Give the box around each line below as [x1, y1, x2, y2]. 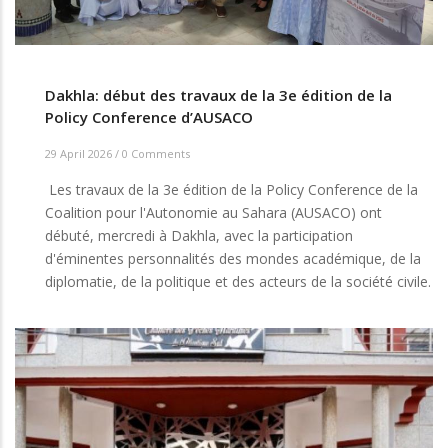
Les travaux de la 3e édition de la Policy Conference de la [45, 179, 418, 199]
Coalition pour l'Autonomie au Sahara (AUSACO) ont [45, 202, 382, 222]
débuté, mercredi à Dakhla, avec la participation [45, 225, 353, 245]
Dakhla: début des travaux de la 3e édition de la [45, 85, 392, 106]
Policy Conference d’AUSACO [45, 107, 253, 128]
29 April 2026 [45, 145, 115, 161]
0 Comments [122, 145, 190, 161]
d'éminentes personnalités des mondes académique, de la [45, 248, 421, 268]
